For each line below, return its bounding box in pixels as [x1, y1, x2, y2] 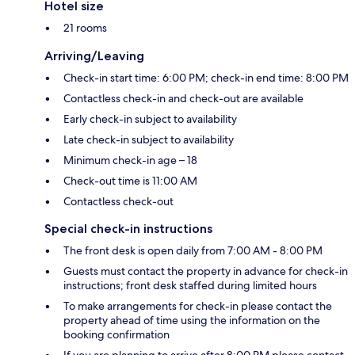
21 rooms [63, 21, 107, 36]
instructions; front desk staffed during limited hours [63, 278, 317, 293]
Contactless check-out [63, 194, 174, 209]
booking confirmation [63, 327, 170, 342]
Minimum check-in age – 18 [63, 153, 197, 168]
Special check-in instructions [44, 221, 212, 237]
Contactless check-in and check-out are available [63, 91, 303, 106]
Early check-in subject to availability [63, 112, 237, 127]
